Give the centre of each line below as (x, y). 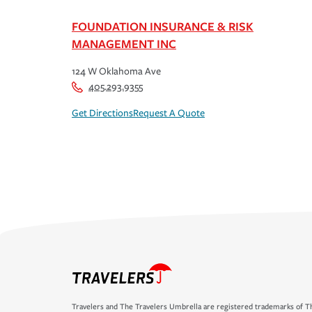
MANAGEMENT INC (124, 44)
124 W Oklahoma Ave (116, 72)
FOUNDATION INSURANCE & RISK (163, 26)
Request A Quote (169, 114)
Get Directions (102, 114)
